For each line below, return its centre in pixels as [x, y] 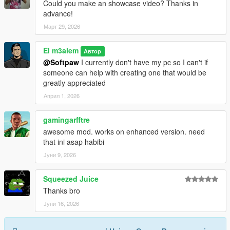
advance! [58, 14]
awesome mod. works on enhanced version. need [124, 132]
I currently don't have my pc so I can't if [143, 62]
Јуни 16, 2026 [61, 204]
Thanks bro [62, 191]
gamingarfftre [66, 120]
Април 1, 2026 [62, 96]
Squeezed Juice [71, 179]
